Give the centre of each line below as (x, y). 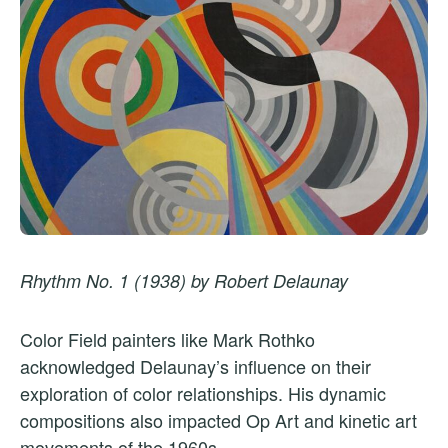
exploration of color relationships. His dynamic (203, 392)
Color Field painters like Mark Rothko (167, 338)
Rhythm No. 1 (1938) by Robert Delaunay (184, 280)
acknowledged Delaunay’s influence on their (195, 365)
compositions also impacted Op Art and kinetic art (218, 419)
